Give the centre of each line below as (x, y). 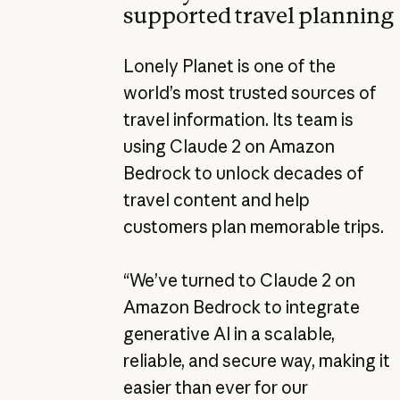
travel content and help (216, 200)
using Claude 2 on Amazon (229, 146)
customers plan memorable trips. (253, 226)
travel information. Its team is (238, 119)
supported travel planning (258, 16)
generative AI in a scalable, (229, 333)
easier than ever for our (215, 387)
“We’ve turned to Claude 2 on (239, 280)
